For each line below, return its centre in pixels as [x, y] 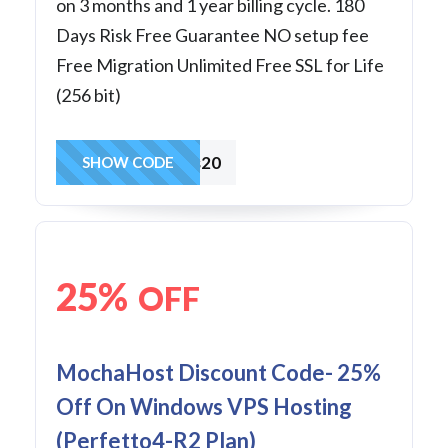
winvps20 [184, 162]
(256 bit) [88, 94]
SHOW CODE [128, 161]
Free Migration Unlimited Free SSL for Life [220, 64]
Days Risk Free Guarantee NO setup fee [212, 34]
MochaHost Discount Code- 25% [218, 372]
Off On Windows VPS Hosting [204, 406]
